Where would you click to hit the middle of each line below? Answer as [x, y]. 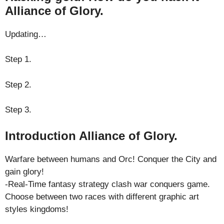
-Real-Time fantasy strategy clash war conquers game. [107, 184]
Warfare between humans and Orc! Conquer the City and [111, 159]
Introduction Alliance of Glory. [91, 135]
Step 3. [18, 110]
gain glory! [24, 171]
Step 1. [18, 59]
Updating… [26, 34]
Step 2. [18, 84]
